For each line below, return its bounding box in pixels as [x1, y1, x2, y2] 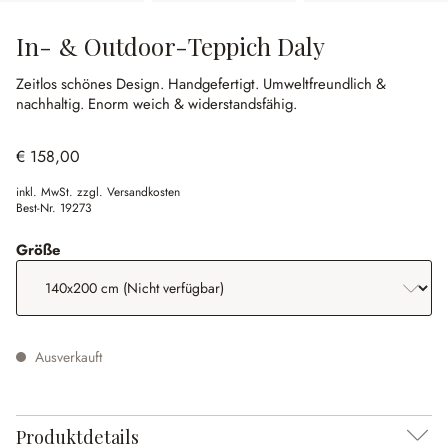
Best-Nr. [16, 199, 60, 217]
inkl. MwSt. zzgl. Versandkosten [16, 183, 180, 201]
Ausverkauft [31, 347, 102, 367]
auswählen [60, 238, 137, 260]
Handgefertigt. [168, 73, 263, 95]
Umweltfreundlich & [263, 73, 386, 95]
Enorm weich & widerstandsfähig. [88, 93, 297, 115]
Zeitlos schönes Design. [16, 73, 168, 95]
